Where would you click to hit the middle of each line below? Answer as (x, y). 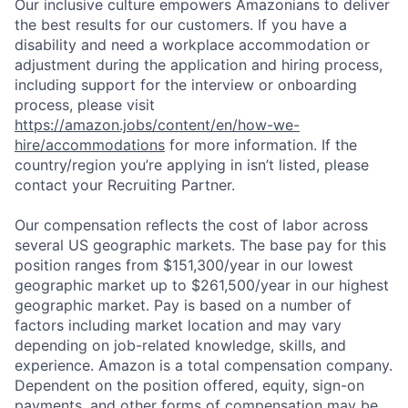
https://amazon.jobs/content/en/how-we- (157, 124)
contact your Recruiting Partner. (125, 184)
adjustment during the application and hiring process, (199, 64)
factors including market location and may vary (178, 325)
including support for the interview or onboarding (186, 84)
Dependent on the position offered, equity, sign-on (189, 385)
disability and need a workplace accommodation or (192, 44)
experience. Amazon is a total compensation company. (204, 365)
